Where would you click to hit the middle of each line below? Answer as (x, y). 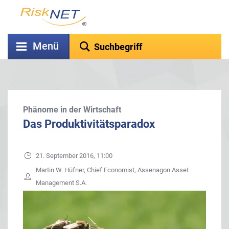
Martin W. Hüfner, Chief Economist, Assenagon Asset (112, 170)
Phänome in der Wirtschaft (72, 110)
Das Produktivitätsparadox (89, 124)
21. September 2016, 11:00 (74, 156)
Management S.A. (61, 183)
